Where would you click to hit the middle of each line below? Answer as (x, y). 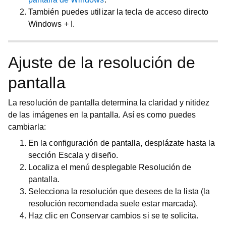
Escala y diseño (87, 155)
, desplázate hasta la (178, 143)
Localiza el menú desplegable (84, 167)
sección (43, 155)
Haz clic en (49, 216)
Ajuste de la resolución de (102, 63)
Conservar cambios (106, 216)
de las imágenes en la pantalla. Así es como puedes (102, 115)
